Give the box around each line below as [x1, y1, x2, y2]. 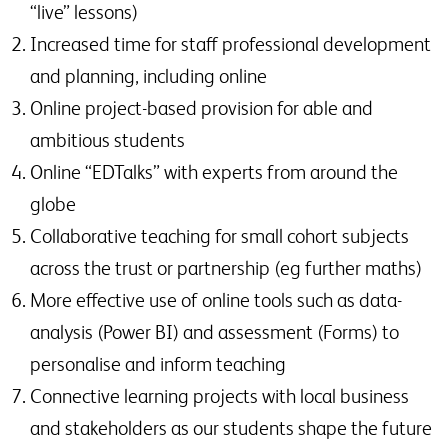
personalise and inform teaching [30, 353, 286, 376]
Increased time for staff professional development [30, 33, 431, 56]
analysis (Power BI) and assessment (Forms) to [30, 321, 399, 344]
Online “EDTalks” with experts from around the [30, 161, 398, 184]
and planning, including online [30, 65, 267, 88]
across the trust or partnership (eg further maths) [30, 257, 422, 280]
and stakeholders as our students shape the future [30, 417, 432, 440]
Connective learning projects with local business [30, 385, 409, 408]
